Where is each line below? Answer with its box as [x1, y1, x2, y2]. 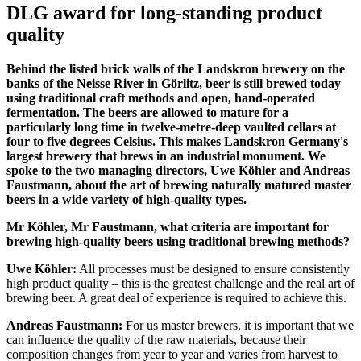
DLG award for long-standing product [6, 2, 322, 23]
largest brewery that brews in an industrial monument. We [6, 148, 326, 163]
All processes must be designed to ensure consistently [77, 261, 350, 276]
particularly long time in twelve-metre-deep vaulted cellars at [6, 119, 336, 134]
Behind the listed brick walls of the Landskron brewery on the [6, 61, 345, 76]
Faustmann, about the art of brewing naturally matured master [6, 177, 351, 192]
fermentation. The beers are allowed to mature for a [6, 105, 288, 119]
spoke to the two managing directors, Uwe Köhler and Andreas [6, 163, 350, 177]
